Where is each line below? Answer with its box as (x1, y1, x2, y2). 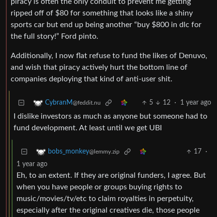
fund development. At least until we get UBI (14, 124, 162, 132)
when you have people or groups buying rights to (16, 183, 182, 191)
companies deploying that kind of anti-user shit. (11, 75, 172, 83)
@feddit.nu (73, 100, 101, 106)
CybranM (45, 99, 73, 107)
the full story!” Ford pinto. (11, 32, 98, 41)
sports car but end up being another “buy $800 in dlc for (11, 21, 201, 29)
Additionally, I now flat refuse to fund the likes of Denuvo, (11, 52, 207, 60)
